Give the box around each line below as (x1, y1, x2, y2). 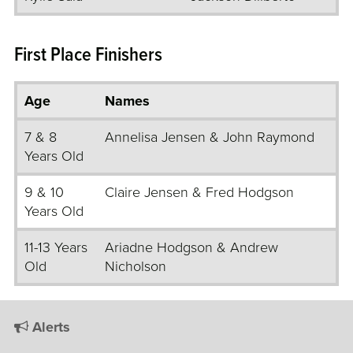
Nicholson (105, 258, 166, 276)
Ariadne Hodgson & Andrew (105, 239, 278, 257)
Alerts (28, 318, 70, 336)
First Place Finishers (14, 43, 162, 69)
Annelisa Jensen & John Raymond (105, 128, 314, 147)
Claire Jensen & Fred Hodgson (105, 184, 294, 202)
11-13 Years (24, 239, 87, 257)
